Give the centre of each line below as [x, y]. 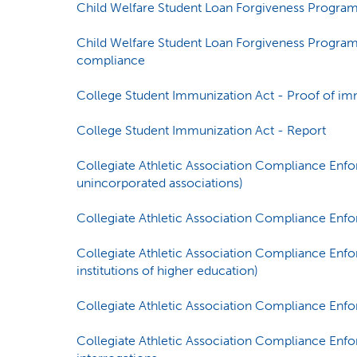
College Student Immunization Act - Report [201, 130]
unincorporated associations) [159, 183]
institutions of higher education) [167, 271]
